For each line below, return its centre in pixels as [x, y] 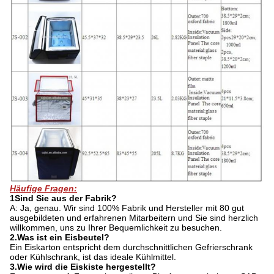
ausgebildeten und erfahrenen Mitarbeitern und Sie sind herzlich [134, 218]
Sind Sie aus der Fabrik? [66, 198]
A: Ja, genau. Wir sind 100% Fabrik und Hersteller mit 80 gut [127, 208]
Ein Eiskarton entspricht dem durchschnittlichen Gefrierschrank [131, 247]
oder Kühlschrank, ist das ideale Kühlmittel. [93, 257]
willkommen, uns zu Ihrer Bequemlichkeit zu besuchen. [116, 228]
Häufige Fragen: [43, 189]
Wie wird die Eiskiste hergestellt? [87, 267]
